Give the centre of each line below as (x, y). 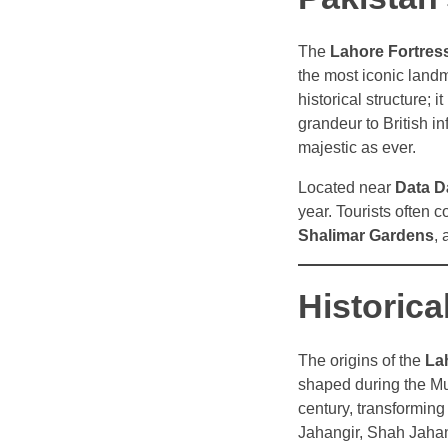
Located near (346, 188)
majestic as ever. (357, 148)
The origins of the (361, 361)
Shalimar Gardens (366, 236)
